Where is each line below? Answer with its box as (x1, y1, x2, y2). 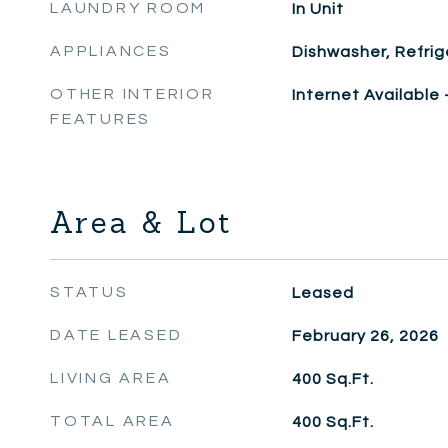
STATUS (50, 284, 129, 300)
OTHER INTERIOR (50, 86, 215, 102)
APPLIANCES (50, 43, 172, 59)
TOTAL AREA (50, 413, 175, 429)
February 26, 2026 (291, 328, 439, 344)
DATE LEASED (50, 327, 183, 343)
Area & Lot (50, 204, 233, 241)
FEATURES (50, 111, 151, 127)
